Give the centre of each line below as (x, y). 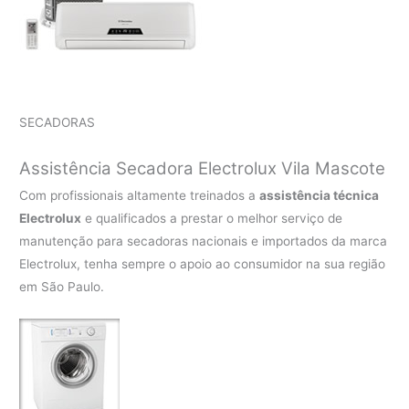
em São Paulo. (62, 287)
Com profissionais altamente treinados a (140, 196)
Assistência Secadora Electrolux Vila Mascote (203, 169)
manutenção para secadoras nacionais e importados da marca (204, 241)
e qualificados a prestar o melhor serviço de (212, 219)
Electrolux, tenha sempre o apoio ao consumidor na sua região (203, 264)
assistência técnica (320, 196)
